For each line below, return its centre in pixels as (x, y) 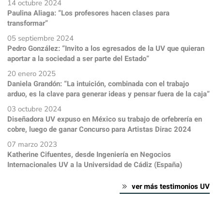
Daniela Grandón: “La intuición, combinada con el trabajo (98, 84)
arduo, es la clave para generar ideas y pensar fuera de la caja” (108, 94)
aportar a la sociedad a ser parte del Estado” (78, 58)
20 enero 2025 (31, 73)
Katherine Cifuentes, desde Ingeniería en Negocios (89, 154)
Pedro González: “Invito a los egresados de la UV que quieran (106, 48)
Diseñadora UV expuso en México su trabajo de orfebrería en (105, 119)
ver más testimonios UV (171, 186)
